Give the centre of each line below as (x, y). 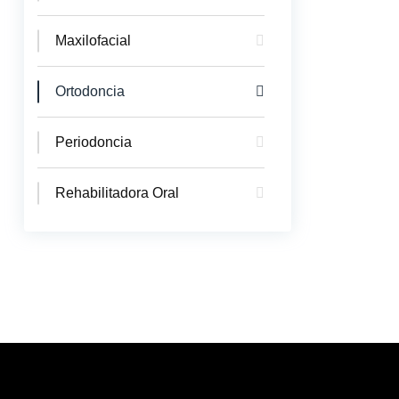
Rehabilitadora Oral (117, 193)
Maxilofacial (93, 41)
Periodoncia (94, 142)
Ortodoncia (90, 91)
